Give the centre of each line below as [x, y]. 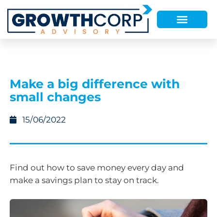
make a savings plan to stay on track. [84, 180]
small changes [55, 97]
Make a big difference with [95, 84]
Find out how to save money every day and [97, 168]
